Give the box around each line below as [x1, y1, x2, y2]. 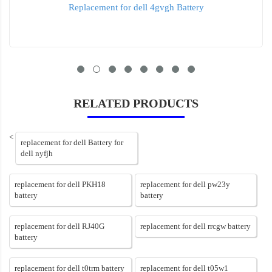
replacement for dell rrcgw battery [140, 222, 251, 231]
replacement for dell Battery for [21, 138, 123, 148]
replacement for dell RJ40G [15, 222, 104, 231]
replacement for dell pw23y [140, 180, 230, 189]
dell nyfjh [21, 149, 53, 158]
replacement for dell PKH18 [15, 180, 106, 189]
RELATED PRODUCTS [73, 97, 199, 110]
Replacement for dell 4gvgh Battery [68, 2, 204, 13]
